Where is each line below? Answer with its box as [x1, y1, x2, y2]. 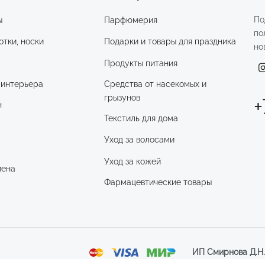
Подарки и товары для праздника [104, 37, 236, 47]
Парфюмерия [104, 15, 157, 25]
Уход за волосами [104, 135, 174, 145]
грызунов [104, 92, 140, 102]
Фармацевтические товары [104, 177, 212, 187]
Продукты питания [104, 57, 177, 67]
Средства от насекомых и [104, 79, 206, 89]
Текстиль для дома [104, 114, 178, 124]
